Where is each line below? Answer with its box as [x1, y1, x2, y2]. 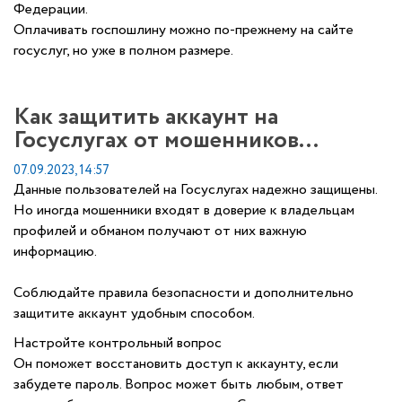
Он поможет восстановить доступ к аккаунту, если [13, 354, 338, 374]
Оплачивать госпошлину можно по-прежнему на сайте [13, 20, 354, 40]
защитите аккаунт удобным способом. [13, 303, 255, 324]
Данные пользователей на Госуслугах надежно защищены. [13, 179, 377, 200]
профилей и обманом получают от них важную [13, 221, 307, 241]
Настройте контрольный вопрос [13, 333, 222, 354]
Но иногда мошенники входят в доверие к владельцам [13, 200, 354, 221]
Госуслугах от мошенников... [13, 123, 319, 158]
